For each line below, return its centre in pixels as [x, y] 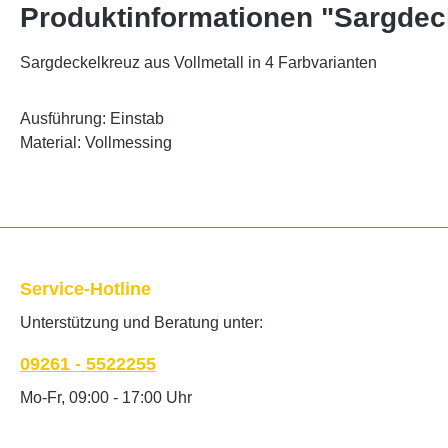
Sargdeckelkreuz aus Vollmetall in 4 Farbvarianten [198, 62]
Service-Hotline [85, 289]
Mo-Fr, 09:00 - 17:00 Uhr [106, 397]
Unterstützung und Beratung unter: [141, 322]
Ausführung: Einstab [92, 118]
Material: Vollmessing [96, 142]
